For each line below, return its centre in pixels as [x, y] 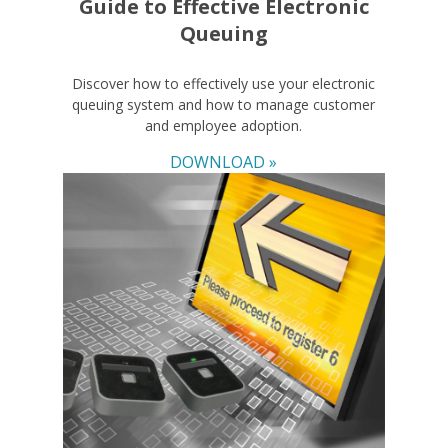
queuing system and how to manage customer [224, 104]
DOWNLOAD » [224, 161]
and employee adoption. [224, 125]
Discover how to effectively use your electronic [224, 83]
